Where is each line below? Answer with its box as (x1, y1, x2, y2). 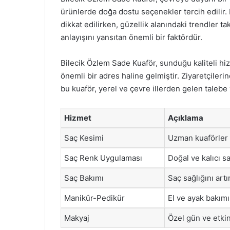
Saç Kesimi (64, 133, 104, 143)
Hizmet (64, 113, 91, 123)
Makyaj (64, 213, 89, 223)
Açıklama (168, 113, 203, 123)
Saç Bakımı (64, 173, 104, 183)
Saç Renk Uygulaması (64, 153, 142, 163)
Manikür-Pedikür (64, 193, 125, 203)
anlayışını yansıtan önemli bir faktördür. (61, 32, 202, 42)
